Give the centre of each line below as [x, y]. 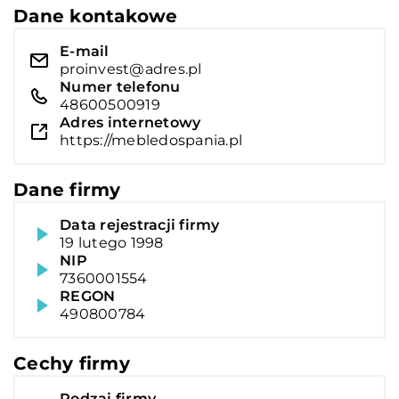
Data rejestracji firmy [140, 224]
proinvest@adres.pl [131, 69]
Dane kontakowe [96, 16]
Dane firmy [67, 189]
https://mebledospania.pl [151, 140]
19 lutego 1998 [112, 242]
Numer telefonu [120, 86]
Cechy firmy [72, 363]
